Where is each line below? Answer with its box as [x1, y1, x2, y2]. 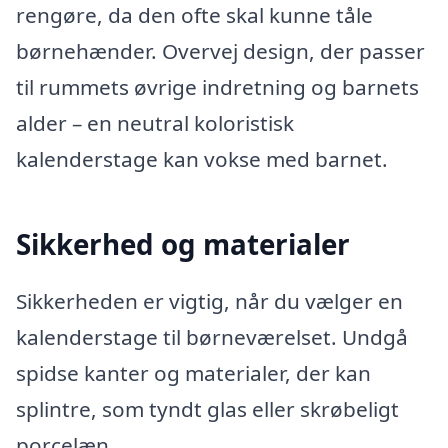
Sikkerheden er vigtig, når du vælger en [16, 286, 403, 315]
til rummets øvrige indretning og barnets [16, 73, 419, 102]
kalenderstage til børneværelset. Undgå [16, 322, 408, 351]
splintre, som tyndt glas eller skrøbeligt [16, 394, 399, 423]
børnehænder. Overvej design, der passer [16, 37, 425, 66]
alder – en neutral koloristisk [16, 109, 294, 138]
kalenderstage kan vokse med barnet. [16, 145, 388, 174]
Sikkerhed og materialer [16, 224, 350, 263]
